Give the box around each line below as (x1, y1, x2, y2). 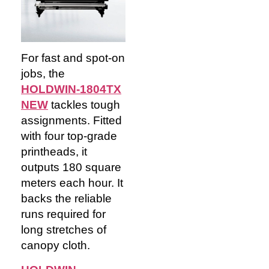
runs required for (21, 208, 106, 221)
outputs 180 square (21, 161, 121, 174)
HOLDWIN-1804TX (21, 83, 121, 96)
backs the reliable (21, 192, 112, 205)
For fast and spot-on (21, 52, 125, 65)
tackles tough (51, 98, 120, 112)
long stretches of (21, 223, 106, 237)
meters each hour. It (21, 177, 123, 190)
